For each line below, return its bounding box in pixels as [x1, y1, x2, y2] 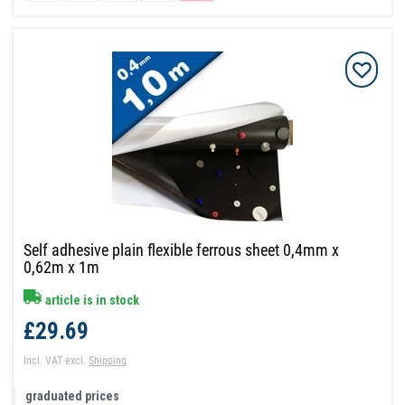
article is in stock [42, 293, 140, 308]
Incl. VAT [24, 354, 63, 368]
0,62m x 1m [24, 258, 100, 278]
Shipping [89, 354, 127, 368]
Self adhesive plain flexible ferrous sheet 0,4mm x [24, 240, 340, 260]
